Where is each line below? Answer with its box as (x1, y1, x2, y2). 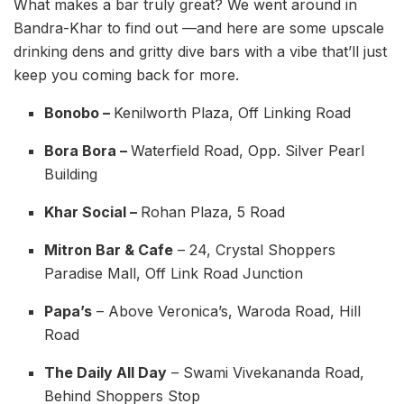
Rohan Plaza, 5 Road (141, 203, 286, 222)
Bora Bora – (44, 142, 132, 161)
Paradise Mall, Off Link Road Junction (44, 264, 304, 283)
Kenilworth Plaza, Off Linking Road (114, 104, 352, 123)
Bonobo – (44, 104, 115, 123)
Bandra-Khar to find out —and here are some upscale (14, 19, 384, 38)
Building (44, 165, 98, 184)
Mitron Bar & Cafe (44, 241, 174, 260)
